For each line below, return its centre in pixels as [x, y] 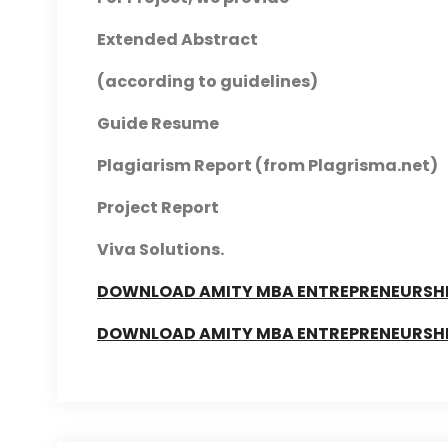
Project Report [158, 207]
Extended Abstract [177, 39]
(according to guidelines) [207, 81]
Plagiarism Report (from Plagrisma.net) [267, 165]
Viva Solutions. [160, 249]
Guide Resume [158, 123]
